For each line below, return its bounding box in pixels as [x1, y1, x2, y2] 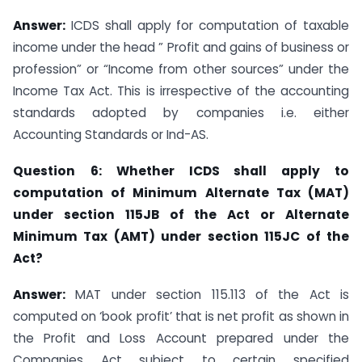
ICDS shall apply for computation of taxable [65, 17, 349, 34]
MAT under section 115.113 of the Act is [65, 285, 349, 303]
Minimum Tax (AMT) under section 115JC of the [13, 227, 349, 245]
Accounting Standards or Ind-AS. [13, 126, 208, 143]
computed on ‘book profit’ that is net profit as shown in [13, 307, 349, 325]
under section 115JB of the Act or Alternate [13, 205, 349, 223]
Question [13, 162, 75, 179]
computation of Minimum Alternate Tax [13, 183, 308, 201]
